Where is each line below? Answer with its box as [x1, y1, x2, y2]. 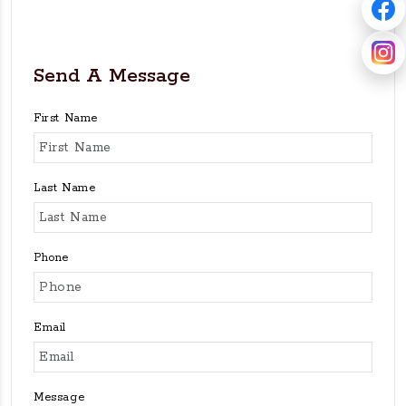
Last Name [34, 181, 96, 195]
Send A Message [34, 63, 190, 89]
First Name [34, 111, 98, 125]
